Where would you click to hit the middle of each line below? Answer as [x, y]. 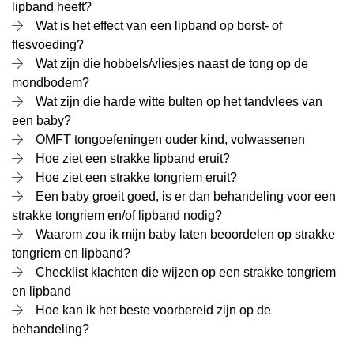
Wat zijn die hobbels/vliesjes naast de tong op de [172, 64]
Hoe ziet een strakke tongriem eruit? [136, 177]
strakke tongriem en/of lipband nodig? [117, 215]
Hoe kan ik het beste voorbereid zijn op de [153, 310]
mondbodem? [51, 83]
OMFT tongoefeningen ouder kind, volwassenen [170, 139]
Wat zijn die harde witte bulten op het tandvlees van [179, 102]
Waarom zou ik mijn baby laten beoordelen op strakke [185, 234]
